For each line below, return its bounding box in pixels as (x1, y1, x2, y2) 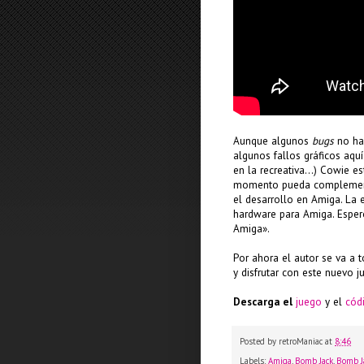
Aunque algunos (233, 133, 312, 148)
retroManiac (279, 335, 323, 347)
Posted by (240, 335, 279, 347)
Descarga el (233, 294, 292, 309)
